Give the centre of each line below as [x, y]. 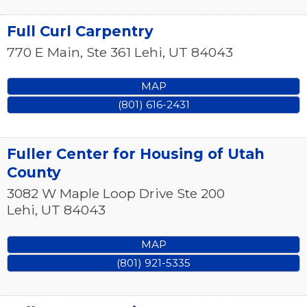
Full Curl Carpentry [80, 31]
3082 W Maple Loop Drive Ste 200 [116, 194]
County [34, 173]
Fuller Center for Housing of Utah [136, 154]
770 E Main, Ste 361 [69, 52]
